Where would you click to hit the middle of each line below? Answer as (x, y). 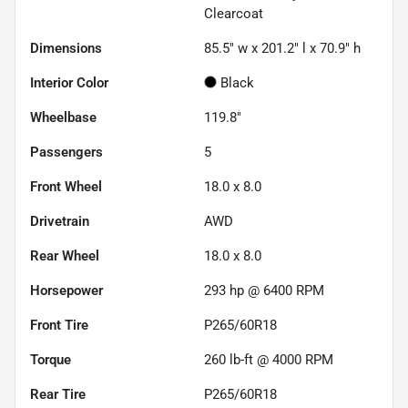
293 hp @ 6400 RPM (264, 291)
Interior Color (69, 83)
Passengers (66, 153)
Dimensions (66, 49)
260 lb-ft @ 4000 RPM (269, 360)
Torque (51, 360)
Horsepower (66, 291)
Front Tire (59, 326)
